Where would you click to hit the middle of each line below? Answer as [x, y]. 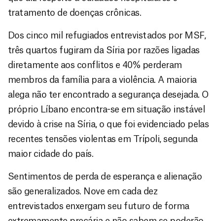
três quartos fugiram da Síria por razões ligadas [104, 50]
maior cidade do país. [51, 154]
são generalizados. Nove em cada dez [83, 191]
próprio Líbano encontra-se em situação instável [107, 109]
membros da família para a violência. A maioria [102, 80]
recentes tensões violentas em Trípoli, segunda [103, 139]
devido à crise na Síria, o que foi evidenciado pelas [109, 124]
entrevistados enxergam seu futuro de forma [99, 206]
